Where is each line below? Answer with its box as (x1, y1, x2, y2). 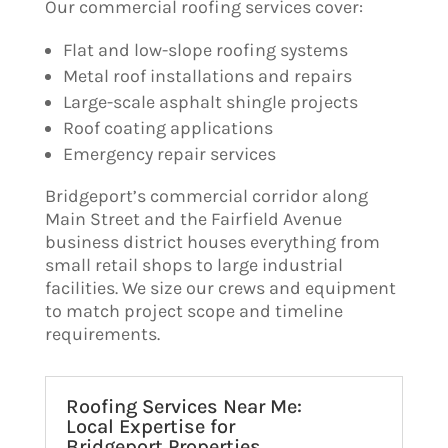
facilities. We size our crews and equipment (44, 276, 396, 299)
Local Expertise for (65, 414, 235, 438)
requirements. (44, 322, 160, 345)
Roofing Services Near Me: (65, 394, 302, 418)
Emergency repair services (62, 142, 276, 165)
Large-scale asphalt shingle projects (62, 90, 358, 113)
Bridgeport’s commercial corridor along (44, 184, 368, 207)
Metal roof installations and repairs (62, 64, 352, 87)
